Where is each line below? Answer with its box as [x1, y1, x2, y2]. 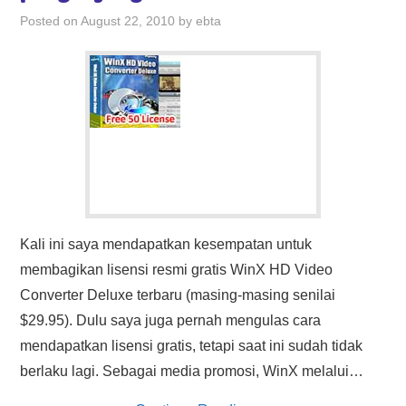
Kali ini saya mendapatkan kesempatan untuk [20, 237, 313, 252]
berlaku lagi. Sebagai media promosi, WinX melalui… [20, 363, 364, 379]
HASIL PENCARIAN [38, 8, 134, 24]
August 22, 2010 [81, 14, 176, 28]
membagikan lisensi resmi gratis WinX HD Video [20, 262, 333, 277]
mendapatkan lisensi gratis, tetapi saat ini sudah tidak [20, 338, 363, 353]
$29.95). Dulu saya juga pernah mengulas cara [20, 313, 322, 328]
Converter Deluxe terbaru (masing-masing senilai [20, 287, 336, 303]
